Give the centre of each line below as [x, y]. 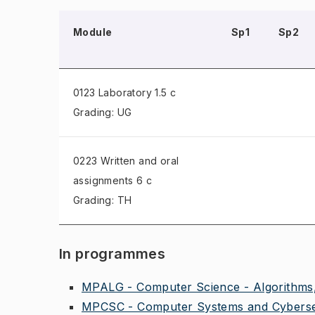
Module [93, 32]
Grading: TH [103, 200]
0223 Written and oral [126, 161]
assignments [103, 180]
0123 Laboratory [113, 92]
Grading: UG [103, 112]
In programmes [112, 254]
